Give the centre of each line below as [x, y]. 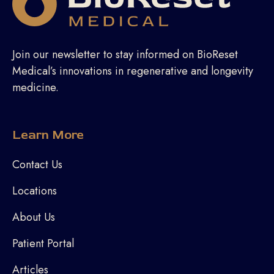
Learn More [48, 135]
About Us [33, 217]
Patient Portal [43, 243]
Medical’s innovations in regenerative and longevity [132, 71]
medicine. [35, 87]
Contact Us [37, 164]
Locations [34, 191]
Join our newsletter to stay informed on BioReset [125, 54]
